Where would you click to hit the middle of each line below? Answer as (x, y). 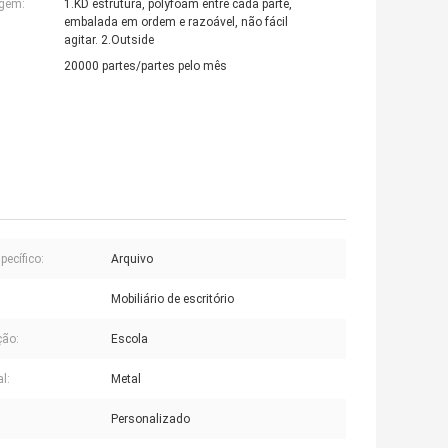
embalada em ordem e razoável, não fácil (176, 22)
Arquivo (132, 259)
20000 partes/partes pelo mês (145, 66)
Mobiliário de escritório (172, 299)
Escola (129, 339)
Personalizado (150, 419)
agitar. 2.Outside (109, 40)
